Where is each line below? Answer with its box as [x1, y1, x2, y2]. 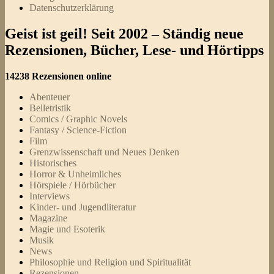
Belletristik [29, 102, 71, 113]
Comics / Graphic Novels [29, 113, 127, 124]
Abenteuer [29, 91, 70, 102]
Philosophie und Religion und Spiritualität [29, 256, 191, 267]
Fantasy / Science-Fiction [29, 124, 127, 135]
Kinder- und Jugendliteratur [29, 201, 136, 212]
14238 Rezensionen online [5, 70, 111, 81]
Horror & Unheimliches [29, 168, 121, 179]
